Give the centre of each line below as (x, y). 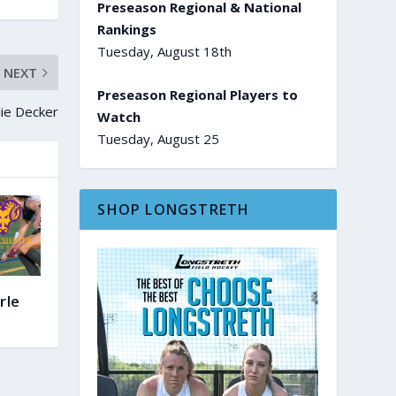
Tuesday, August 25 (159, 138)
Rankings (127, 29)
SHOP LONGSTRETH (174, 209)
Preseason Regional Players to (198, 94)
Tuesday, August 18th (165, 51)
